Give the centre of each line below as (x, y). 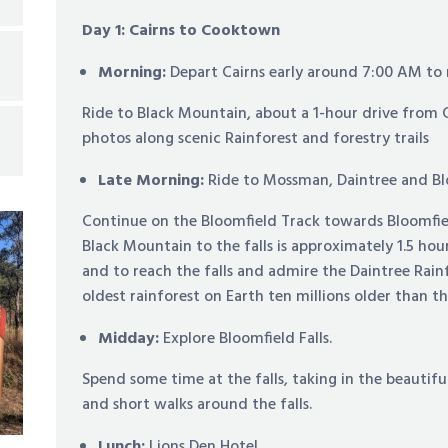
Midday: (131, 338)
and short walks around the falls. (197, 404)
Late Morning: (153, 180)
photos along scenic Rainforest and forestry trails (256, 138)
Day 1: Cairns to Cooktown (181, 30)
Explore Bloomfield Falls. (248, 338)
